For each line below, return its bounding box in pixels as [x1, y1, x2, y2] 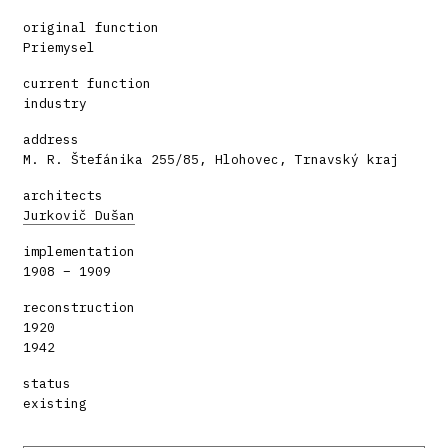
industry [23, 94, 87, 112]
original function [23, 18, 159, 36]
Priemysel [23, 38, 95, 56]
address [23, 130, 79, 148]
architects [23, 186, 103, 204]
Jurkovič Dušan [23, 206, 135, 224]
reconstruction [23, 298, 135, 316]
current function [23, 74, 151, 92]
